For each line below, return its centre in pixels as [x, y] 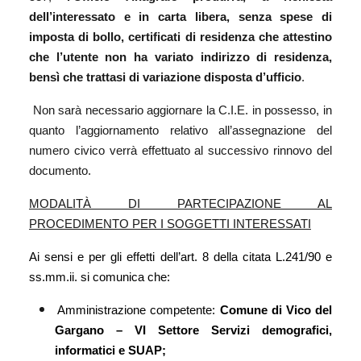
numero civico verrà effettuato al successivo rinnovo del [180, 150]
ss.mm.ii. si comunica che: [100, 277]
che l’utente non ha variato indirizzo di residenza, [180, 57]
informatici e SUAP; [110, 350]
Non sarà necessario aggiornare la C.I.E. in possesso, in [183, 110]
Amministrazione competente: [139, 310]
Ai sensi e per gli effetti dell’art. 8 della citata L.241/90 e [180, 257]
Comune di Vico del [276, 310]
